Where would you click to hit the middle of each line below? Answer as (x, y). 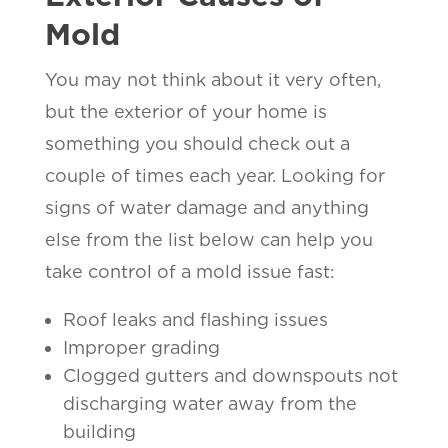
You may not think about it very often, (212, 79)
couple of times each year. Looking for (214, 175)
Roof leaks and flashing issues (195, 319)
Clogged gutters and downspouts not (230, 375)
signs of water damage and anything (206, 207)
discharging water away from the (209, 403)
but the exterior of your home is (185, 111)
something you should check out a (197, 143)
